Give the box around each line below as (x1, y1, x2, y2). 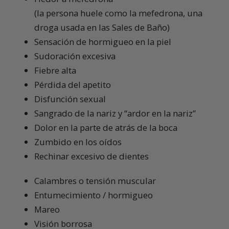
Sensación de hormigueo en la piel (34, 36, 171, 48)
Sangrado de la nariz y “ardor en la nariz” (34, 107, 196, 120)
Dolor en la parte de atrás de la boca (34, 122, 177, 134)
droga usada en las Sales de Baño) (34, 21, 170, 34)
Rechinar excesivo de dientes (34, 150, 149, 163)
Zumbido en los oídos (34, 136, 122, 148)
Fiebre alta (34, 64, 76, 77)
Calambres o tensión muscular (34, 175, 156, 187)
